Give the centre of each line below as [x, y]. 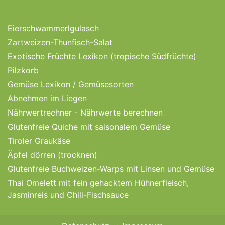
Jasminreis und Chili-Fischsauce [68, 195]
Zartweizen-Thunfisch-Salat [60, 42]
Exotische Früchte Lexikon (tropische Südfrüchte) [102, 57]
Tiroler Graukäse [39, 141]
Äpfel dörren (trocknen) [52, 155]
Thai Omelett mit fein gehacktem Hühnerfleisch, [98, 183]
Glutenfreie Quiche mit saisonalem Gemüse [89, 127]
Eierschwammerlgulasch [53, 28]
